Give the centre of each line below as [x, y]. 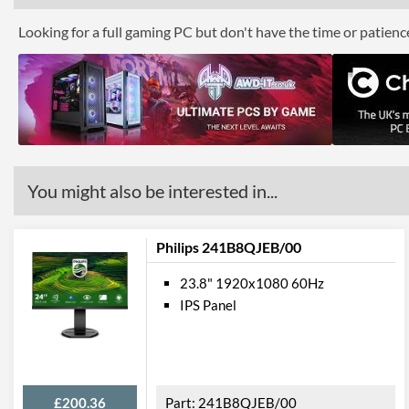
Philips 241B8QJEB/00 [229, 247]
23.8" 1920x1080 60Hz [252, 283]
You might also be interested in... [152, 191]
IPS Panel [208, 305]
